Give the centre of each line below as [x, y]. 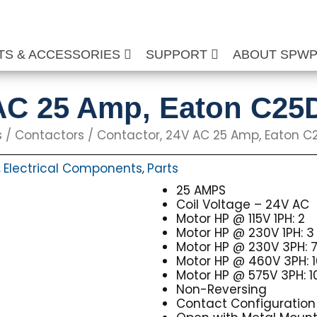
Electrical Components [73, 168]
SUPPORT [179, 54]
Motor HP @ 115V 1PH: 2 [241, 219]
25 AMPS [201, 190]
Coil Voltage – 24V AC [243, 204]
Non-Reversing [222, 289]
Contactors [50, 135]
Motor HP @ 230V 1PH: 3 [246, 233]
